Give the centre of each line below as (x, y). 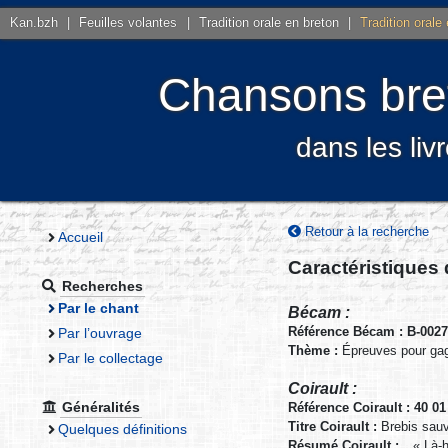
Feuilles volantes (128, 23)
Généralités (101, 406)
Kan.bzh (34, 23)
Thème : (313, 351)
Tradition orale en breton (268, 23)
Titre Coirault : (332, 427)
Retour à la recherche (365, 231)
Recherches (103, 285)
